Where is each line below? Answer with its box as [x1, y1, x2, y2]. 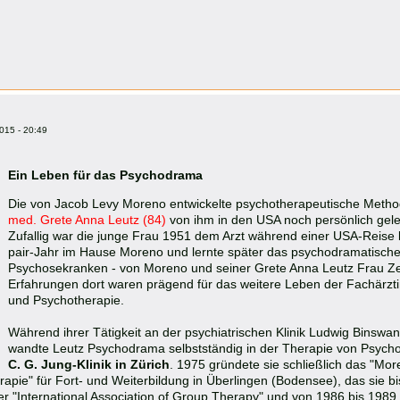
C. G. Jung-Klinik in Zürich [8, 356, 170, 371]
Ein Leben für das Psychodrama [8, 167, 203, 182]
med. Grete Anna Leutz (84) [8, 212, 170, 227]
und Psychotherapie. [8, 292, 124, 307]
